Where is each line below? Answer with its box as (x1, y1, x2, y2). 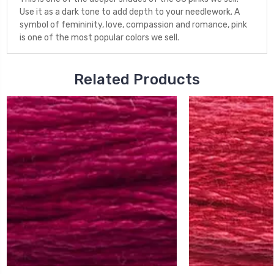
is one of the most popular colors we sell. (20, 32, 179, 43)
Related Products (74, 71, 200, 88)
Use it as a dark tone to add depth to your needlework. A (20, 7, 240, 17)
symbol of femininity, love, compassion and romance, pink (20, 20, 247, 30)
